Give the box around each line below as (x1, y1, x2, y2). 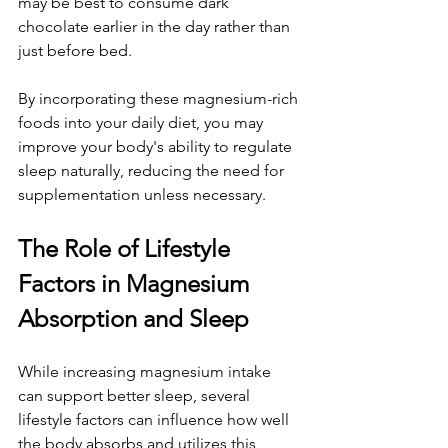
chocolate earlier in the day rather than (18, 16, 294, 36)
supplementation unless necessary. (18, 184, 266, 204)
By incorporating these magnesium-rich (18, 88, 302, 108)
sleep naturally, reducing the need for (18, 160, 288, 180)
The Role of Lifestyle (18, 233, 236, 263)
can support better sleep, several (18, 385, 254, 405)
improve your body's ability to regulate (18, 136, 296, 156)
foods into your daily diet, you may (18, 112, 267, 132)
